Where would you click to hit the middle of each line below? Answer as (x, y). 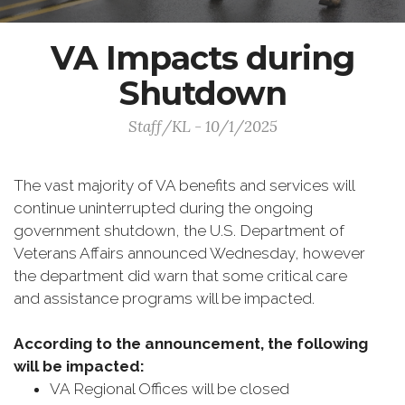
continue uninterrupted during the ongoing (163, 208)
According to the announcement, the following (191, 344)
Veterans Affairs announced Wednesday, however (189, 253)
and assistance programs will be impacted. (166, 298)
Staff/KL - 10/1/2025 (202, 127)
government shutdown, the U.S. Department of (179, 231)
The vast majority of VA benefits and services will (184, 185)
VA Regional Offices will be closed (171, 389)
